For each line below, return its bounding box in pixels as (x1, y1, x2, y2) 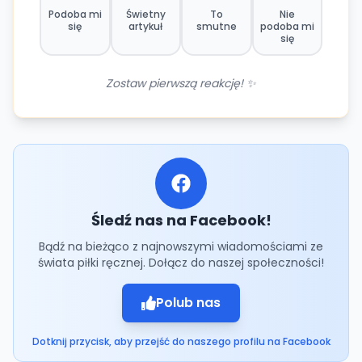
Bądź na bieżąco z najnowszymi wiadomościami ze (39, 238, 323, 255)
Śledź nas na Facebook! (90, 209, 271, 230)
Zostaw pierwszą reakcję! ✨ (106, 74, 256, 91)
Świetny (125, 6, 166, 21)
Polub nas (156, 293, 221, 312)
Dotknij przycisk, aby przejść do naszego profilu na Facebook (32, 334, 330, 348)
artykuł (128, 19, 163, 33)
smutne (196, 19, 237, 33)
